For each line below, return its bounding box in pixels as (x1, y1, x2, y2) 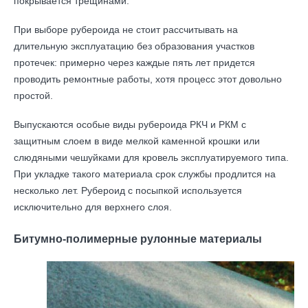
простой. (14, 90, 53, 101)
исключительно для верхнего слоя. (14, 201, 172, 212)
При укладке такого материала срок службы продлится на (14, 168, 276, 179)
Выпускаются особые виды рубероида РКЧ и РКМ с (14, 119, 246, 130)
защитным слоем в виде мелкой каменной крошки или (14, 135, 260, 146)
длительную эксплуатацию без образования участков (14, 41, 254, 52)
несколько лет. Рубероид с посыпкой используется (14, 185, 242, 196)
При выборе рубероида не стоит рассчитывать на (14, 24, 238, 35)
